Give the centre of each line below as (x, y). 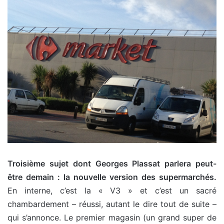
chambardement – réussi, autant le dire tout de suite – (112, 204)
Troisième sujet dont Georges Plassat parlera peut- (112, 163)
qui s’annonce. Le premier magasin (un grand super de (112, 217)
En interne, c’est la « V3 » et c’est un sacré (112, 190)
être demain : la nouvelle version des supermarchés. (112, 177)
